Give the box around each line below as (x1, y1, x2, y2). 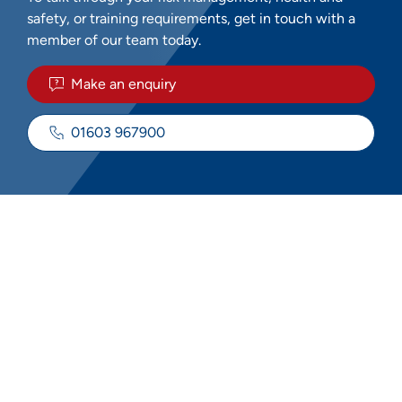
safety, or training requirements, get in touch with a (27, 9, 355, 27)
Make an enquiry (71, 74, 176, 92)
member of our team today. (27, 31, 201, 48)
